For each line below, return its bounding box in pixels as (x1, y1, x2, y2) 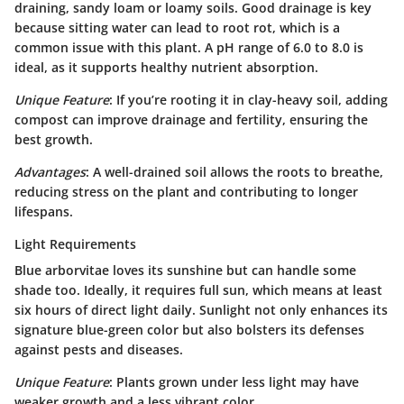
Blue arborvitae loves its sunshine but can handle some (14, 261, 356, 279)
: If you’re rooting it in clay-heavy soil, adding (109, 90, 388, 108)
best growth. (14, 130, 93, 148)
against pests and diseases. (14, 340, 183, 358)
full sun (199, 280, 245, 298)
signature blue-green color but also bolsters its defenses (14, 320, 364, 338)
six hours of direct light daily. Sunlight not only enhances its (14, 300, 388, 318)
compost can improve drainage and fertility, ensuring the (14, 110, 368, 128)
